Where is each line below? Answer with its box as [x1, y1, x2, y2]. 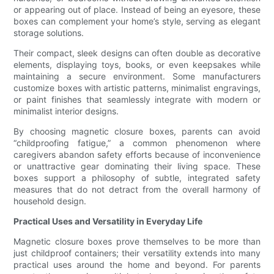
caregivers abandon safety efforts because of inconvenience [13, 149, 261, 160]
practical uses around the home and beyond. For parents [13, 259, 261, 270]
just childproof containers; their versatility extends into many [13, 248, 261, 259]
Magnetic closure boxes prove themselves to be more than [13, 236, 261, 247]
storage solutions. [13, 28, 84, 39]
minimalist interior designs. [13, 106, 119, 117]
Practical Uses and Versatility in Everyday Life [13, 216, 203, 227]
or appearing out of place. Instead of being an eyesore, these [13, 4, 261, 15]
